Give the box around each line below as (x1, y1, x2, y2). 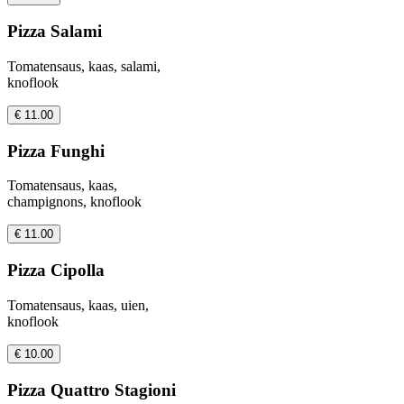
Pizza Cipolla (7, 261, 105, 280)
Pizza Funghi (7, 141, 105, 161)
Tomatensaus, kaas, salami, (7, 59, 161, 74)
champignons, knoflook (7, 194, 142, 210)
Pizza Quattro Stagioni (7, 380, 176, 399)
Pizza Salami (7, 22, 102, 41)
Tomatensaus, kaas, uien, (7, 297, 149, 313)
